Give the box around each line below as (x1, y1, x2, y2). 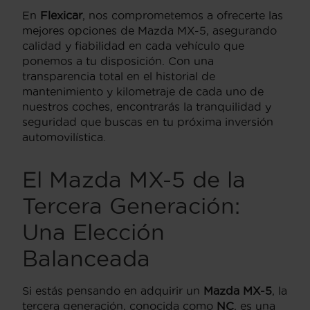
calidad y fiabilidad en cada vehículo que (22, 39, 244, 52)
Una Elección (22, 219, 165, 244)
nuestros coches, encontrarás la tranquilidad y (22, 100, 271, 113)
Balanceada (22, 246, 150, 271)
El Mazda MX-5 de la (22, 167, 246, 192)
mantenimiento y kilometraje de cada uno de (22, 84, 264, 98)
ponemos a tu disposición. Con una (22, 54, 214, 67)
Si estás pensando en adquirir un (22, 284, 203, 297)
